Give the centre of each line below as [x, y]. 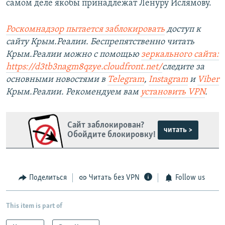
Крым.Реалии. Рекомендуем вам [73, 92]
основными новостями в [57, 80]
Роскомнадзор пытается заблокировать [85, 30]
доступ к [183, 30]
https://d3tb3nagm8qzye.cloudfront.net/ [84, 67]
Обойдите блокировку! [111, 135]
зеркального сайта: [180, 55]
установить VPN [173, 92]
